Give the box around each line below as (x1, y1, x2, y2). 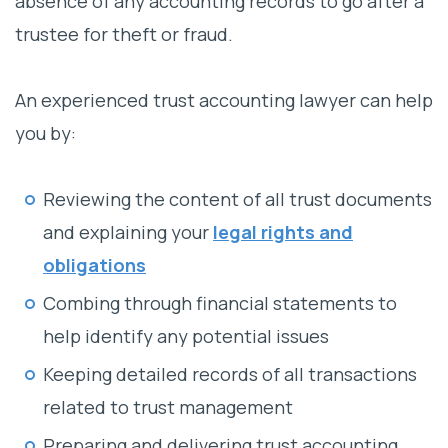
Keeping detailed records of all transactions (43, 362, 417, 387)
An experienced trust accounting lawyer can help (15, 88, 433, 113)
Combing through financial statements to (43, 291, 397, 316)
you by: (15, 121, 76, 146)
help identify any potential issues (43, 324, 329, 349)
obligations (43, 253, 146, 278)
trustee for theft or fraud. (15, 22, 233, 47)
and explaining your (43, 220, 213, 245)
